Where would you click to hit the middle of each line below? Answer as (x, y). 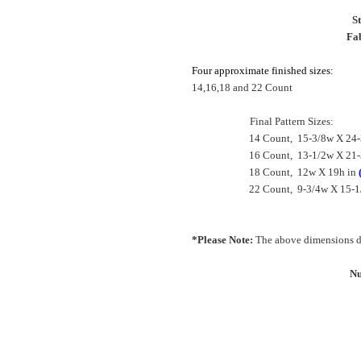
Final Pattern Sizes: (292, 122)
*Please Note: (224, 240)
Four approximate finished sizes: (263, 71)
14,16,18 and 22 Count (242, 88)
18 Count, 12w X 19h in (303, 172)
